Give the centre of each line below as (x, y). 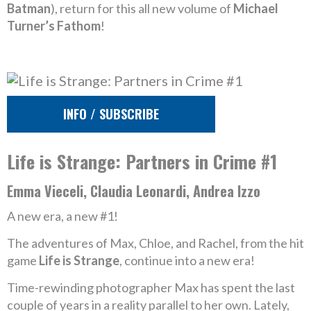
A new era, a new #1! (62, 216)
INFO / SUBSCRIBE (111, 114)
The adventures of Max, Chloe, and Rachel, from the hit (155, 243)
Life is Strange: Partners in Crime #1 (142, 161)
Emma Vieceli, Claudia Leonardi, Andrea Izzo (134, 191)
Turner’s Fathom (54, 26)
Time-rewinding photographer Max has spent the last (151, 287)
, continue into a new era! (187, 260)
